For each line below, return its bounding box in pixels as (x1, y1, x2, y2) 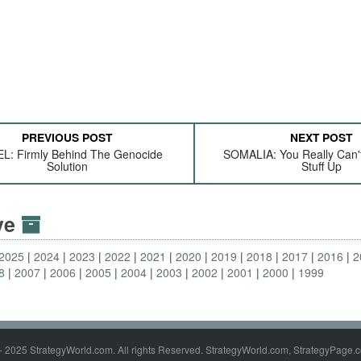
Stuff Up (301, 158, 342, 174)
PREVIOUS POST (22, 129, 113, 145)
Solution (46, 158, 88, 174)
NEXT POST (290, 129, 353, 145)
